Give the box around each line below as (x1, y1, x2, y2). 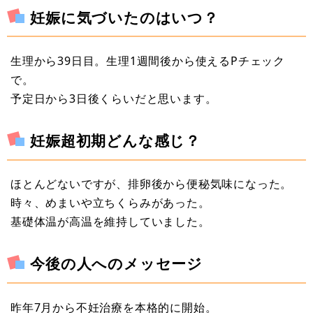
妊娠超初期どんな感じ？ (30, 131, 201, 151)
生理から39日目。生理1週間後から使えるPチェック (10, 53, 285, 69)
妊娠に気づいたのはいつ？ (30, 7, 219, 27)
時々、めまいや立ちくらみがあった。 (10, 195, 210, 211)
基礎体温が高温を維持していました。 (10, 214, 210, 230)
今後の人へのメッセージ (30, 254, 203, 274)
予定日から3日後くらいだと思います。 (10, 91, 217, 107)
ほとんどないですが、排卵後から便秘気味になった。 (10, 176, 293, 192)
